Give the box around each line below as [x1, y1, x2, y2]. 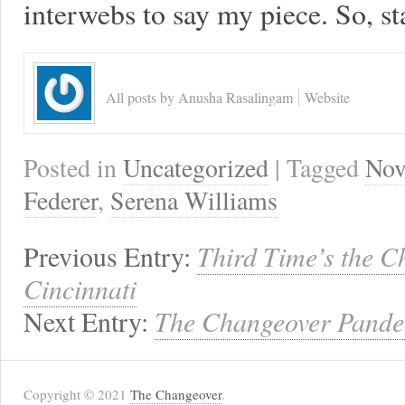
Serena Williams [110, 184, 278, 217]
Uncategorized [123, 151, 268, 184]
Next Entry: [24, 303, 155, 339]
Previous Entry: [24, 238, 197, 274]
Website [305, 88, 350, 107]
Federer [24, 184, 98, 217]
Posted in [24, 151, 123, 184]
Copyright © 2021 [24, 385, 130, 403]
